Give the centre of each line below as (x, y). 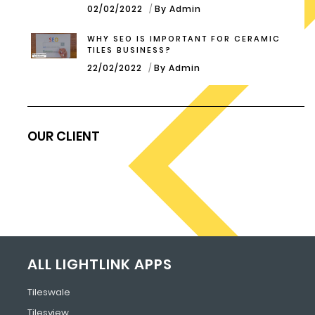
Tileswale (49, 292)
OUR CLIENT (64, 136)
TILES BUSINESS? (129, 50)
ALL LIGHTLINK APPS (100, 264)
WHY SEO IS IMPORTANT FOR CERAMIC (184, 38)
